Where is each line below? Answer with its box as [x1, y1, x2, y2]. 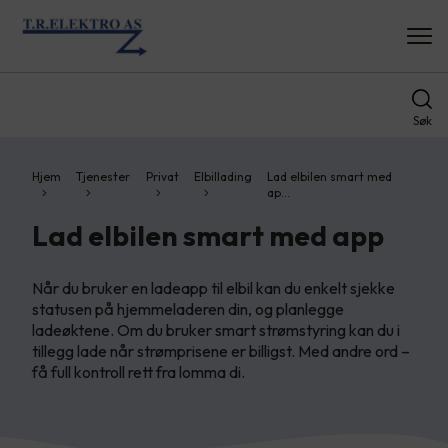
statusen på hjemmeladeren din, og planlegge [32, 299, 344, 319]
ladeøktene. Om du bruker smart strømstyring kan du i [32, 320, 400, 340]
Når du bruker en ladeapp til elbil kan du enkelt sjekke [32, 278, 395, 298]
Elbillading [193, 169, 252, 184]
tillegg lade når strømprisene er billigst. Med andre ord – [32, 341, 410, 361]
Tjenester [76, 169, 131, 184]
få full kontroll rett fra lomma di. [32, 362, 245, 382]
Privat [145, 169, 179, 184]
